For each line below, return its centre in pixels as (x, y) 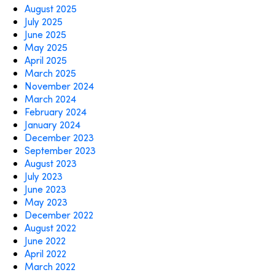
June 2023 (45, 189)
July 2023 (44, 176)
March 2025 (50, 73)
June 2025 (45, 34)
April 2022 (45, 253)
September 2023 (60, 150)
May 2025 (46, 47)
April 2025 (46, 60)
